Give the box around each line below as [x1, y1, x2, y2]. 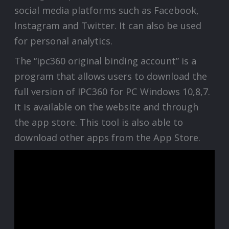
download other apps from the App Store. [14, 131, 201, 144]
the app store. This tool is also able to [14, 116, 184, 129]
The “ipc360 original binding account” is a [14, 55, 197, 67]
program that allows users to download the [14, 70, 208, 83]
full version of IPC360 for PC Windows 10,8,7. [14, 85, 211, 98]
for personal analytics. [14, 35, 113, 48]
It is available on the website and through [14, 101, 199, 113]
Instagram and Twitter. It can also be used [14, 19, 202, 32]
